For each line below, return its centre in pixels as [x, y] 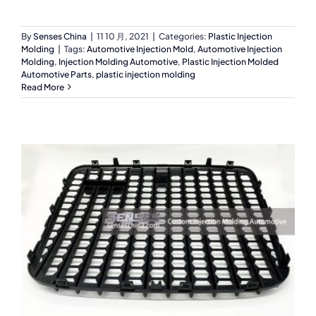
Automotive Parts [56, 74]
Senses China [60, 36]
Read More [43, 87]
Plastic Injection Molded [230, 61]
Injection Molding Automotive [118, 61]
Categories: [183, 36]
